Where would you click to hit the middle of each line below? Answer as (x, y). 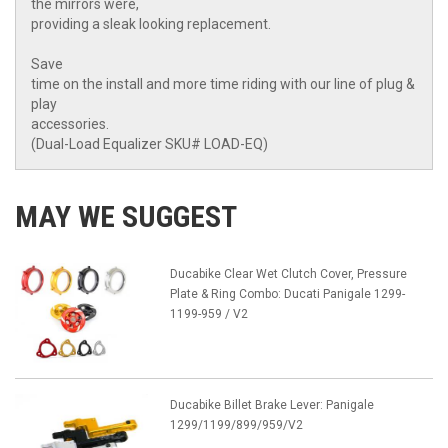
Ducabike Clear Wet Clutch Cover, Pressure (288, 274)
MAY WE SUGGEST (126, 217)
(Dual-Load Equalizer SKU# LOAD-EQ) (149, 144)
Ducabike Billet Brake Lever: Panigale (271, 405)
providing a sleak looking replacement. (151, 24)
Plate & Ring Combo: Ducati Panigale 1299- (287, 294)
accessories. (70, 124)
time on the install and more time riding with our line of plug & (223, 84)
